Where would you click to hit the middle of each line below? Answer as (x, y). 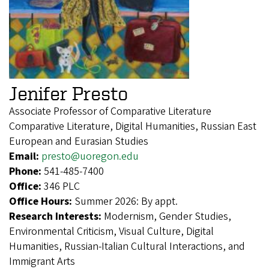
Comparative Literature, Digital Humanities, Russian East (133, 127)
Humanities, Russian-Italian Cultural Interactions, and (127, 247)
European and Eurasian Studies (79, 142)
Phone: (26, 172)
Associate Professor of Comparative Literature (110, 112)
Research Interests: (56, 217)
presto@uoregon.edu (90, 157)
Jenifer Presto (69, 93)
